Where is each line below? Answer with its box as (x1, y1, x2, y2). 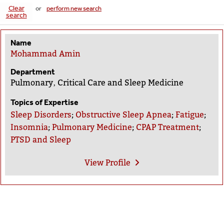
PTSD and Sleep (10, 134, 71, 145)
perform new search (46, 4, 101, 12)
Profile (103, 157, 131, 168)
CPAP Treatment (136, 121, 199, 132)
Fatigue (175, 109, 204, 120)
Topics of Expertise (10, 97, 79, 107)
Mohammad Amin (10, 48, 81, 59)
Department (10, 66, 55, 76)
